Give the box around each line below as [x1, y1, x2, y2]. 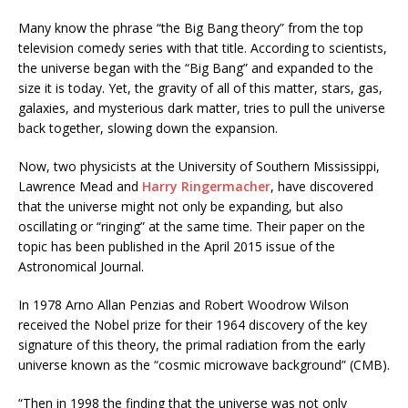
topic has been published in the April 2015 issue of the [18, 238, 335, 256]
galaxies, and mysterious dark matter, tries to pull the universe [18, 99, 385, 117]
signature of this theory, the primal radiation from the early [18, 336, 365, 354]
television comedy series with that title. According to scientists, [18, 39, 387, 57]
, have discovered [270, 178, 373, 196]
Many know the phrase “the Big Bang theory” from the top [18, 19, 363, 37]
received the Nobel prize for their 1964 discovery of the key [18, 316, 367, 334]
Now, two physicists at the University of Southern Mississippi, [18, 158, 380, 176]
